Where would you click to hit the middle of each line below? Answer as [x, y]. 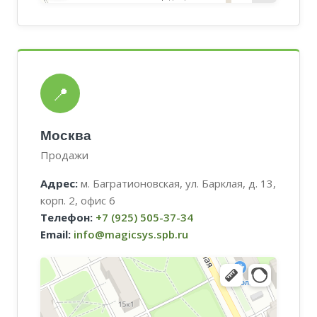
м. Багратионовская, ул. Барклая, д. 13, [177, 183]
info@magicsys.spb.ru [131, 234]
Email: [56, 234]
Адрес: [59, 183]
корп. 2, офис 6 [78, 200]
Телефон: [67, 217]
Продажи [64, 155]
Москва [66, 135]
